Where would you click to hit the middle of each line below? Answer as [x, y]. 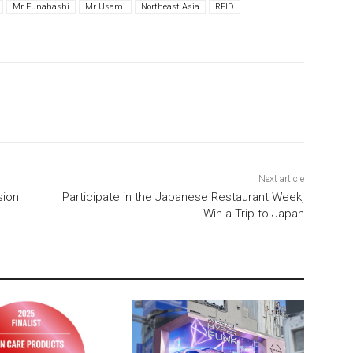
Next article [281, 179]
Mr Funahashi [41, 7]
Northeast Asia [170, 7]
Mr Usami [105, 7]
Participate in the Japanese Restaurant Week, [183, 197]
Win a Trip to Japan [253, 214]
